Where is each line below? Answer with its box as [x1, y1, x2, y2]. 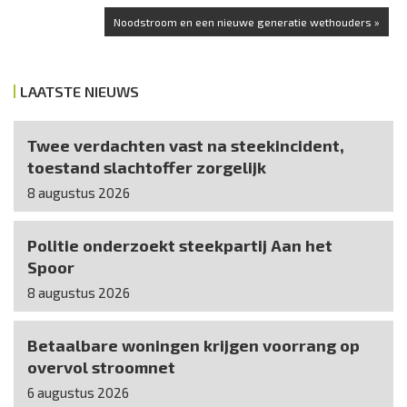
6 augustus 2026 [27, 384, 129, 402]
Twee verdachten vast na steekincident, [27, 135, 344, 156]
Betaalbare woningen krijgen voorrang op [27, 335, 360, 356]
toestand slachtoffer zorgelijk [27, 157, 266, 178]
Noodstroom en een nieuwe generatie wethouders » [114, 15, 380, 29]
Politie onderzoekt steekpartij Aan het [27, 235, 333, 256]
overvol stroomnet [27, 357, 175, 378]
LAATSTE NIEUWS [20, 83, 139, 101]
